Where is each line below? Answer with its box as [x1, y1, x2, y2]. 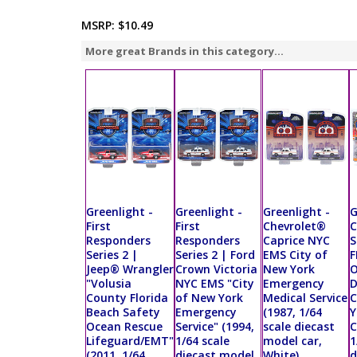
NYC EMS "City [175, 276, 254, 292]
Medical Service [262, 290, 347, 306]
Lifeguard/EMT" [86, 333, 174, 349]
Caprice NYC [262, 233, 330, 249]
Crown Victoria [175, 261, 257, 277]
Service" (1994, [175, 319, 254, 335]
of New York [175, 290, 243, 306]
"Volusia [86, 276, 131, 292]
